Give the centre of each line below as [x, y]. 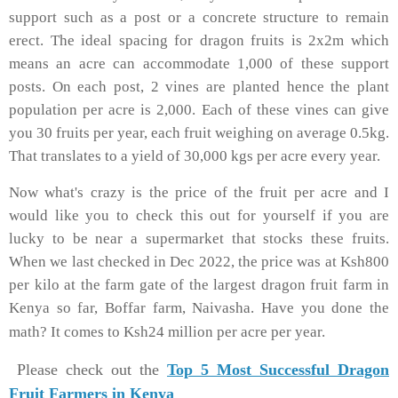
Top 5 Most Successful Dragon [278, 370]
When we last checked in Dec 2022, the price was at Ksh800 [199, 262]
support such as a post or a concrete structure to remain [199, 17]
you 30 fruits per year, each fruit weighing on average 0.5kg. [199, 132]
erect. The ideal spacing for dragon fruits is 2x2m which [199, 40]
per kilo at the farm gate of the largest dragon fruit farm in [199, 285]
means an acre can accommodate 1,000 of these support [199, 63]
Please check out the [88, 370]
